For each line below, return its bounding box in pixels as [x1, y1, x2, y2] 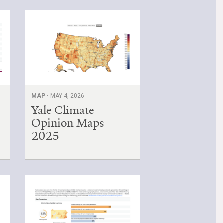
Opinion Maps [31, 115, 105, 130]
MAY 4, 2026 [50, 92, 85, 99]
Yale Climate [31, 102, 94, 117]
